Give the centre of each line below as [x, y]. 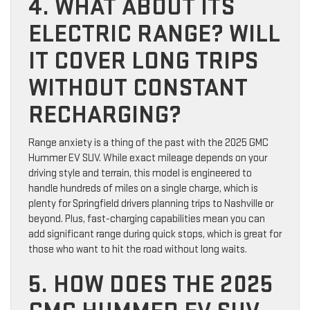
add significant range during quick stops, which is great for [155, 235]
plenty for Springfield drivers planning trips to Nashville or [151, 204]
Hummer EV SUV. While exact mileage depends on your [148, 158]
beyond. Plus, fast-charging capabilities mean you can [147, 219]
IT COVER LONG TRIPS [143, 62]
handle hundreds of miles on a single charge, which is [143, 189]
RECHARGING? [105, 116]
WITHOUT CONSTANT [138, 89]
